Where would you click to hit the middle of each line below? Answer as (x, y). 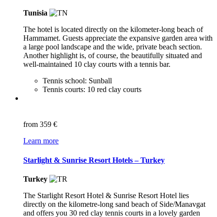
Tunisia (35, 13)
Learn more (41, 141)
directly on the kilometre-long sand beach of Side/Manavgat (114, 204)
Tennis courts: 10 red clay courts (92, 90)
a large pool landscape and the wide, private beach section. (113, 47)
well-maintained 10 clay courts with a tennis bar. (97, 64)
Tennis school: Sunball (77, 81)
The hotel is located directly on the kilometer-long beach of (113, 30)
